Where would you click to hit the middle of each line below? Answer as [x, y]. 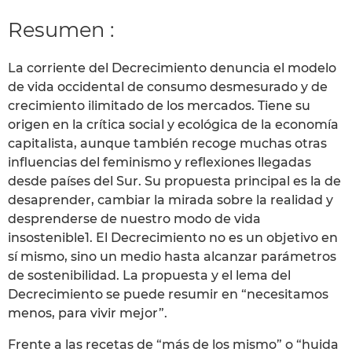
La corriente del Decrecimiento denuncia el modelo [172, 68]
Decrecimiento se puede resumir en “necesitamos [168, 295]
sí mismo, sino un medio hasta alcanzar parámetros [172, 257]
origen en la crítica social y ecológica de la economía [173, 125]
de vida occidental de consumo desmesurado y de [168, 87]
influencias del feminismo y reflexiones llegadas [159, 163]
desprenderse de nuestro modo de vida [134, 219]
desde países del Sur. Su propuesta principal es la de [174, 181]
